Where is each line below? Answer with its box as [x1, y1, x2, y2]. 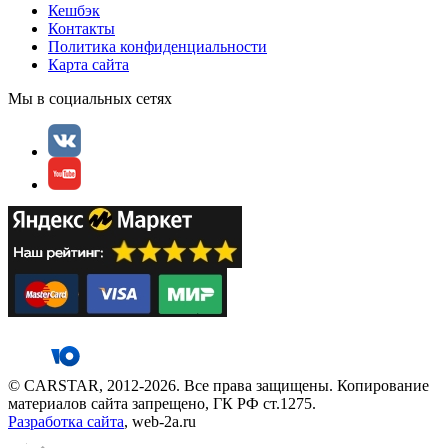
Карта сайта [48, 55, 129, 73]
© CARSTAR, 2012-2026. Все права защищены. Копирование [8, 376, 429, 394]
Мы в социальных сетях [8, 89, 172, 107]
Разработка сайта [8, 412, 124, 430]
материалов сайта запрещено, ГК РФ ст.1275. [8, 394, 316, 412]
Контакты [48, 19, 115, 37]
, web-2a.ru [124, 412, 196, 430]
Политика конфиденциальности [48, 37, 267, 55]
